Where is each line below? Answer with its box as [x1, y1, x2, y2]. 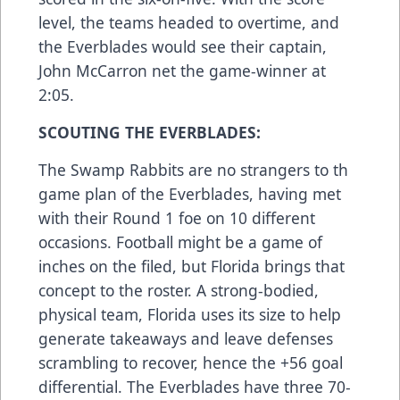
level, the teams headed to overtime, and [38, 11, 339, 33]
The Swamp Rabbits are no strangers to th [38, 158, 348, 180]
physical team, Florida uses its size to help [38, 303, 341, 325]
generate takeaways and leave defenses [38, 327, 333, 349]
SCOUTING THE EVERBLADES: [38, 121, 261, 143]
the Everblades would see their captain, [38, 35, 327, 57]
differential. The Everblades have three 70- [38, 375, 351, 397]
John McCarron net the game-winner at [38, 59, 326, 81]
